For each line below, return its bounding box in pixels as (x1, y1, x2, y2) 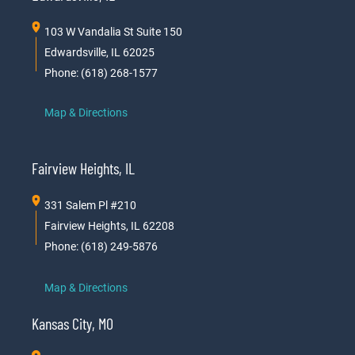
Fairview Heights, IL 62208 (44, 219, 174, 232)
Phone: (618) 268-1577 (44, 66, 158, 79)
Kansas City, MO (32, 313, 113, 333)
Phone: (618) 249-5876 (44, 239, 158, 253)
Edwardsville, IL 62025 (44, 45, 155, 59)
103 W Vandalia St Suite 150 (44, 25, 182, 38)
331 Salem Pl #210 (44, 198, 136, 212)
